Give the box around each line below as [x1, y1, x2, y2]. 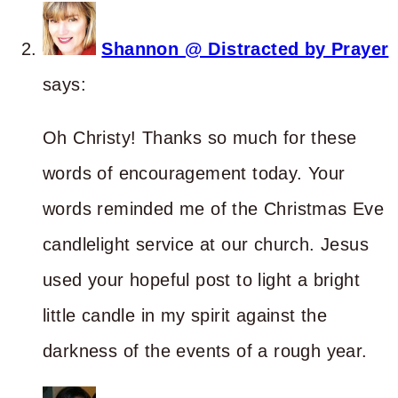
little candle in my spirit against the [43, 305, 328, 325]
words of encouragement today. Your [43, 163, 346, 183]
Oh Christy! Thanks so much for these [43, 127, 357, 147]
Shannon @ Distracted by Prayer [101, 38, 389, 59]
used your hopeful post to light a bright [43, 269, 360, 290]
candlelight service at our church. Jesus [43, 234, 369, 254]
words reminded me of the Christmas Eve [43, 198, 385, 219]
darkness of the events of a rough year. [43, 340, 368, 361]
